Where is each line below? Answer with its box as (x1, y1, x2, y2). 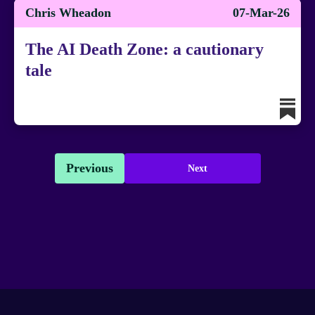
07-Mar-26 (233, 6, 290, 20)
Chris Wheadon (25, 6, 111, 20)
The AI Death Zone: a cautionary (25, 40, 264, 58)
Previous (65, 161, 113, 175)
